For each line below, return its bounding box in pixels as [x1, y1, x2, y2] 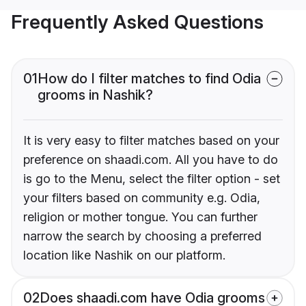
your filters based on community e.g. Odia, [23, 191, 260, 206]
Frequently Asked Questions [11, 10, 264, 34]
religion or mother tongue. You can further [23, 210, 258, 225]
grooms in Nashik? [38, 87, 153, 104]
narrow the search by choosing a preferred [23, 229, 262, 244]
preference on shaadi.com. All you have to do [23, 152, 278, 167]
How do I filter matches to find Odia [38, 70, 261, 87]
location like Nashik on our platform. [23, 248, 225, 263]
